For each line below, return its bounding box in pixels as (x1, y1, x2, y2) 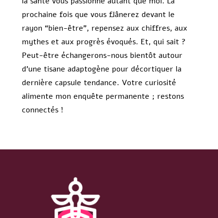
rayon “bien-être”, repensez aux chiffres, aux (21, 23, 187, 34)
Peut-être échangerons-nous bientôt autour (21, 50, 182, 61)
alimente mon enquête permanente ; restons (21, 91, 184, 102)
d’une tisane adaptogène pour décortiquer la (21, 64, 182, 75)
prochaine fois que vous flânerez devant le (21, 9, 175, 20)
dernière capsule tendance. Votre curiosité (21, 77, 176, 89)
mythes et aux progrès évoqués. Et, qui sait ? (21, 36, 186, 48)
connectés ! (21, 105, 63, 116)
